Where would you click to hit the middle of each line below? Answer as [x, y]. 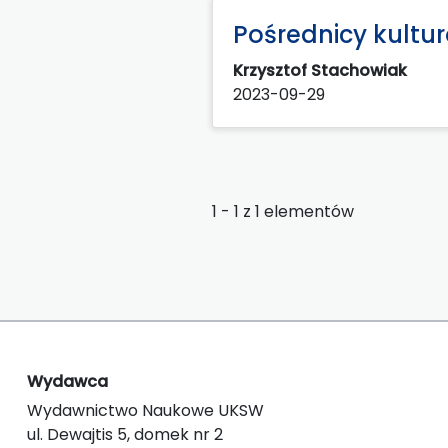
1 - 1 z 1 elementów [283, 211]
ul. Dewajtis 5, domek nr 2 [125, 434]
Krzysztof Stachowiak [322, 70]
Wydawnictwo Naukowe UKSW [145, 410]
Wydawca [67, 381]
